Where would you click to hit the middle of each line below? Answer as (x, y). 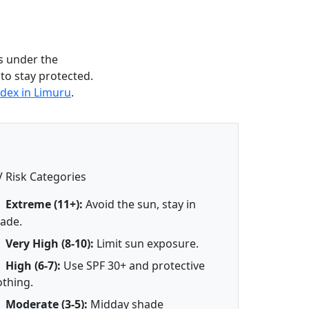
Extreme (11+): (44, 205)
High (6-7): (33, 265)
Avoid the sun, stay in (140, 205)
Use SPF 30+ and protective (133, 265)
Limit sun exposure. (147, 243)
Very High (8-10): (50, 243)
